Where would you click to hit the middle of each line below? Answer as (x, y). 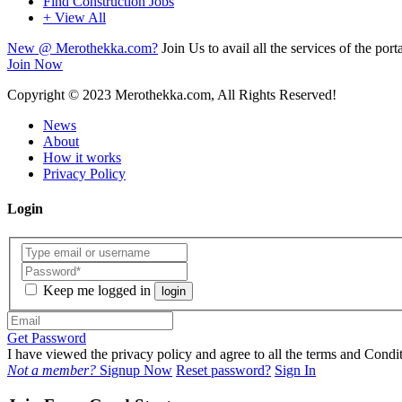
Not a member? (52, 371)
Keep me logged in (97, 291)
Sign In (295, 371)
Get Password (47, 338)
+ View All (74, 18)
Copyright (38, 95)
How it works (82, 158)
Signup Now (134, 371)
